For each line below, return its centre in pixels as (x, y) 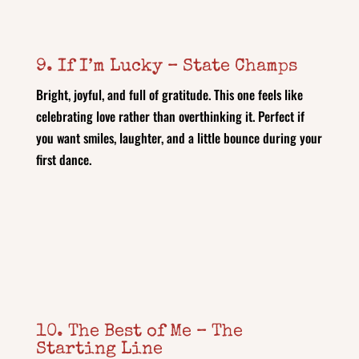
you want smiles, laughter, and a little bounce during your (179, 137)
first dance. (63, 159)
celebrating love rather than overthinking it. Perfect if (170, 116)
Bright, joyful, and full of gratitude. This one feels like (169, 94)
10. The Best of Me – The (139, 332)
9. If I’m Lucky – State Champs (166, 67)
